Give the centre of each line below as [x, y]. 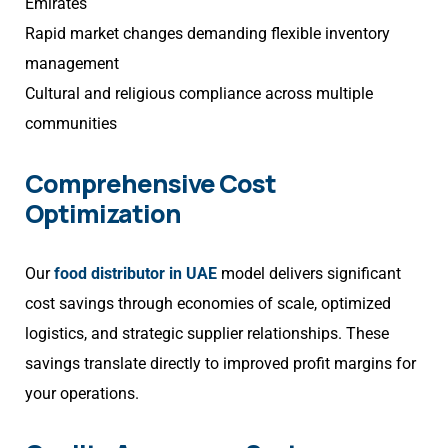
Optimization [103, 214]
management [72, 64]
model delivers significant [309, 274]
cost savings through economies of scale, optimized [208, 304]
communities [71, 124]
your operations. [82, 394]
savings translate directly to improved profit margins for [220, 364]
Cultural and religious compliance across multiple [199, 94]
